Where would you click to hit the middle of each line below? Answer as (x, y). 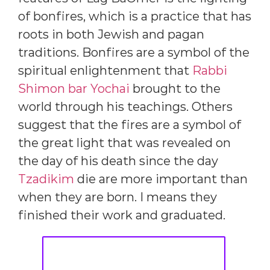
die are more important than (161, 179)
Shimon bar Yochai (74, 89)
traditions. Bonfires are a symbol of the (134, 53)
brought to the (175, 89)
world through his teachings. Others (125, 107)
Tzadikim (46, 179)
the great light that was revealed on (124, 143)
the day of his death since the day (118, 161)
